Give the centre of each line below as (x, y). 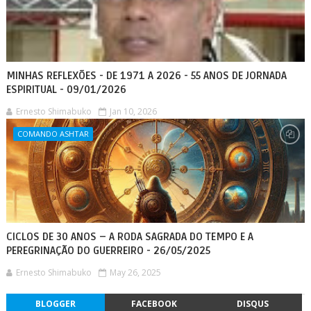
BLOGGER (55, 303)
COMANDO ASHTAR (53, 133)
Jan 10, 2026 (133, 111)
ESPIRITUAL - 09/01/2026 (66, 89)
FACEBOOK (154, 303)
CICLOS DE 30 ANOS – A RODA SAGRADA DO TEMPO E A (129, 236)
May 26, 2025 (135, 272)
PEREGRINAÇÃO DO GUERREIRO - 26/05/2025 (108, 250)
